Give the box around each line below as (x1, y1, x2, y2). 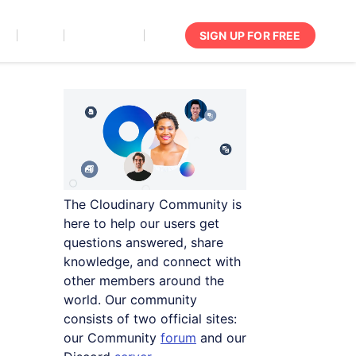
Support (21, 29, 58, 41)
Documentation (68, 29, 138, 41)
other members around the (64, 272, 224, 288)
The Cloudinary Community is (64, 195, 242, 212)
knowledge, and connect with (64, 253, 241, 269)
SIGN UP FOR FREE (199, 28, 301, 42)
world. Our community (64, 291, 197, 308)
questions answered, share (64, 234, 223, 250)
